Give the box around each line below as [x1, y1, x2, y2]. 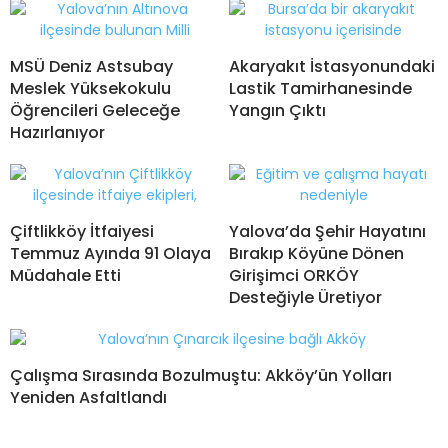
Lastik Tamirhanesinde [229, 77, 412, 101]
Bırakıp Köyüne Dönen [229, 242, 404, 266]
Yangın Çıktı [229, 99, 326, 123]
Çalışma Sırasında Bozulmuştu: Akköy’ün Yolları [10, 364, 392, 388]
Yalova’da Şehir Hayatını [229, 220, 426, 244]
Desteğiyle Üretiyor [229, 286, 382, 310]
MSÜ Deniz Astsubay [10, 55, 173, 79]
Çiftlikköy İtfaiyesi [10, 220, 154, 244]
